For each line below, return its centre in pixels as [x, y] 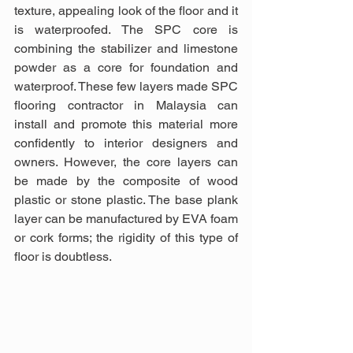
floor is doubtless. [63, 256]
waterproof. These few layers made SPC [126, 86]
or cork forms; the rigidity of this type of [126, 237]
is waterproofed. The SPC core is [126, 29]
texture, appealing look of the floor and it [126, 10]
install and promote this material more [126, 124]
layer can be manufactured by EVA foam [126, 218]
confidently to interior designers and [126, 143]
